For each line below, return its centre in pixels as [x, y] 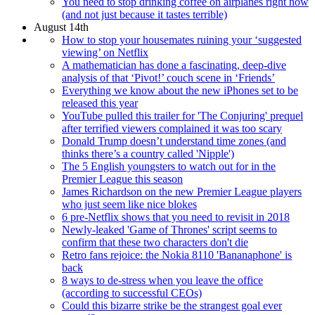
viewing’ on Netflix [105, 52]
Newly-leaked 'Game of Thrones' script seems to [169, 229]
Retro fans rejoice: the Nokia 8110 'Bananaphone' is [177, 255]
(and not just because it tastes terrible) [144, 14]
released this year [100, 103]
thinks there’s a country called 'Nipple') [148, 153]
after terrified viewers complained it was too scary [172, 128]
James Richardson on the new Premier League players [182, 191]
